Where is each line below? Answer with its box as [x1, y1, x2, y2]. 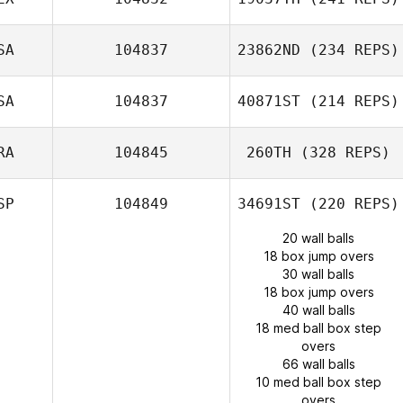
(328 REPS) [291, 144, 390, 161]
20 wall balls [282, 230, 354, 246]
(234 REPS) [300, 41, 399, 58]
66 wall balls [282, 356, 355, 372]
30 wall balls [282, 266, 354, 282]
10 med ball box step [255, 374, 381, 390]
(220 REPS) [300, 195, 399, 212]
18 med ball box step [255, 320, 381, 336]
